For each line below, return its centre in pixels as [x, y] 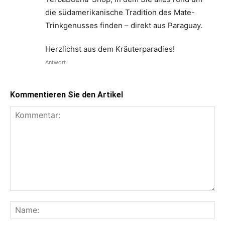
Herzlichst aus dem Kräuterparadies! [110, 49]
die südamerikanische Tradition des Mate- [120, 12]
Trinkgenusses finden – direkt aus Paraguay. [124, 25]
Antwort [55, 62]
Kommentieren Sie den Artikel [67, 95]
